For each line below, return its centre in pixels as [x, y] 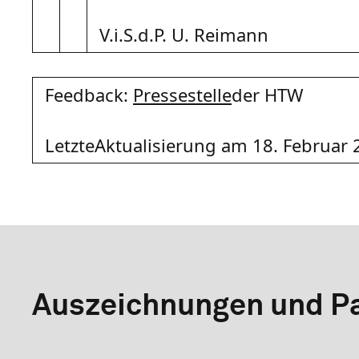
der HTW [267, 94]
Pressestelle [182, 94]
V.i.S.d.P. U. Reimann [184, 34]
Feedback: [89, 94]
